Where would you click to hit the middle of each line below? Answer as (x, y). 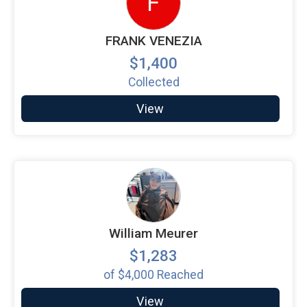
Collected (153, 82)
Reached (179, 274)
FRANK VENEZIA (153, 40)
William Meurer (153, 233)
